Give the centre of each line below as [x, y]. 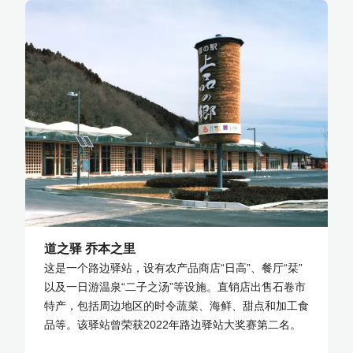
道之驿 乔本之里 [90, 248]
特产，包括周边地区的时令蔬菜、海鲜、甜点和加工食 [176, 305]
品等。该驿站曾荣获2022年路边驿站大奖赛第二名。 [173, 324]
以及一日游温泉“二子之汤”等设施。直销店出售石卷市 [175, 286]
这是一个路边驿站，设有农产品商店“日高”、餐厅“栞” [173, 268]
